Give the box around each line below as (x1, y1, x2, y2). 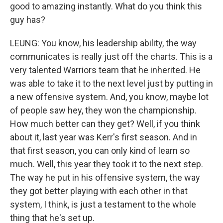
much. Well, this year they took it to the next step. (10, 159, 203, 169)
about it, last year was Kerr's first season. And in (10, 132, 197, 142)
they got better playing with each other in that (10, 186, 188, 196)
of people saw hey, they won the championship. (10, 105, 197, 115)
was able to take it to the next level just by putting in (10, 78, 213, 89)
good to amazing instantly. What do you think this (10, 1, 202, 11)
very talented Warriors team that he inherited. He (10, 65, 201, 75)
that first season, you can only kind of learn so (10, 145, 190, 156)
